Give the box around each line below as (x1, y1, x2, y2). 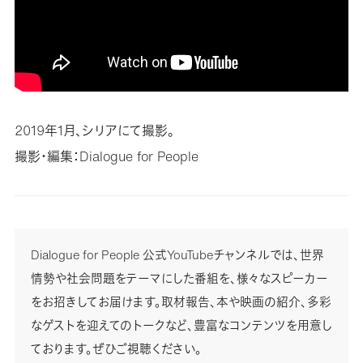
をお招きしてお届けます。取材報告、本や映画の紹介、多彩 (30, 293, 331, 310)
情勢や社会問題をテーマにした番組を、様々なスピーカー (30, 269, 328, 287)
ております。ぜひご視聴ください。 (30, 340, 202, 357)
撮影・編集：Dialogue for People (14, 146, 199, 166)
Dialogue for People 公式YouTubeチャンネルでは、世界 (30, 246, 324, 263)
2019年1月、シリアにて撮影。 (14, 120, 174, 140)
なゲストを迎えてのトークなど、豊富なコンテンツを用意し (30, 316, 332, 334)
